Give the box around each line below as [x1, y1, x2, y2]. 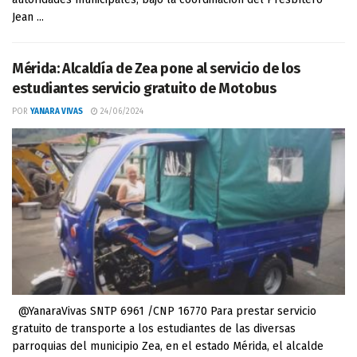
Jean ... [12, 10, 44, 24]
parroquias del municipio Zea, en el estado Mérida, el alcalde [12, 339, 324, 353]
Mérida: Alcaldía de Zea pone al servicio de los [12, 60, 301, 77]
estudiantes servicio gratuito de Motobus [12, 80, 277, 97]
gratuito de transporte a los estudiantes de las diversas [12, 322, 296, 335]
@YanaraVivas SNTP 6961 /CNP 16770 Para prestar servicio [12, 304, 316, 318]
